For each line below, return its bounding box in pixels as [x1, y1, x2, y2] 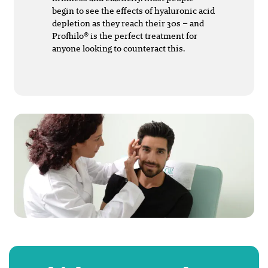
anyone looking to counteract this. [52, 41, 188, 54]
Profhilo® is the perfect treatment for [52, 29, 197, 42]
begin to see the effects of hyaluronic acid [52, 4, 215, 17]
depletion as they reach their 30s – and [52, 16, 204, 29]
